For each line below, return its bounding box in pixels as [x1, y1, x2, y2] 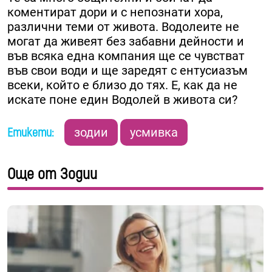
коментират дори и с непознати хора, [7, 5, 223, 20]
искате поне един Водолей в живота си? [7, 92, 237, 107]
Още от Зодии [7, 165, 97, 185]
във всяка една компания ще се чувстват [7, 49, 245, 64]
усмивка [130, 125, 178, 140]
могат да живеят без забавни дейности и [7, 34, 244, 49]
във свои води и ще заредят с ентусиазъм [7, 63, 248, 78]
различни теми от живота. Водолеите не [7, 19, 239, 35]
